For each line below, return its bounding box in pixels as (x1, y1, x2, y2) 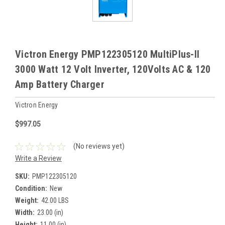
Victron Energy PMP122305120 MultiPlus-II (15, 48, 199, 61)
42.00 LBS (41, 196, 69, 205)
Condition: (15, 184, 47, 193)
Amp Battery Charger (15, 78, 104, 91)
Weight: (15, 196, 39, 205)
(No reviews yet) (73, 142, 125, 151)
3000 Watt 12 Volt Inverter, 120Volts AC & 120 (15, 63, 211, 76)
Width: (15, 208, 35, 217)
